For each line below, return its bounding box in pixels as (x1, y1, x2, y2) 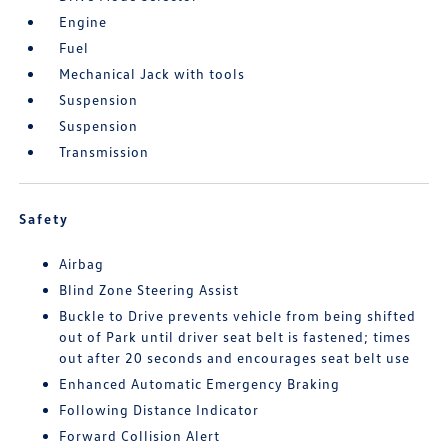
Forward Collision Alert (59, 426, 221, 444)
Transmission (59, 142, 150, 160)
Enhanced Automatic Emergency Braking (59, 374, 341, 392)
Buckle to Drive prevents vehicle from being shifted (59, 306, 417, 324)
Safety (19, 209, 70, 227)
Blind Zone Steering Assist (59, 280, 240, 298)
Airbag (59, 254, 105, 272)
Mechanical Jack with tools (59, 64, 246, 82)
